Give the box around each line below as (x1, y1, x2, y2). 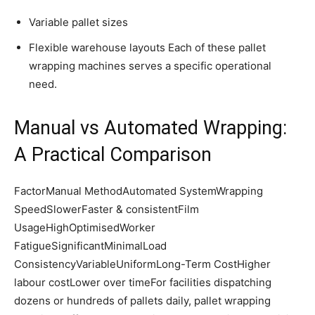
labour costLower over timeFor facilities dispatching (14, 276, 271, 290)
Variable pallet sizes (29, 15, 128, 30)
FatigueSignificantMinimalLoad (14, 239, 167, 253)
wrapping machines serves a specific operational (29, 59, 271, 73)
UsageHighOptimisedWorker (14, 221, 155, 235)
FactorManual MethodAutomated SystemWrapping (14, 184, 263, 198)
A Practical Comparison (14, 143, 212, 167)
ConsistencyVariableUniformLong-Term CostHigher (14, 257, 271, 271)
